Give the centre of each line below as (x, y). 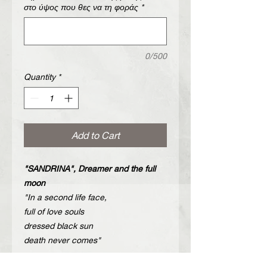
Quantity (40, 76)
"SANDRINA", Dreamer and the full (90, 168)
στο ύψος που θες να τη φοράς (81, 7)
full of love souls (54, 211)
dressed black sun (58, 225)
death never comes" (62, 240)
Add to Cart (95, 135)
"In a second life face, (65, 197)
